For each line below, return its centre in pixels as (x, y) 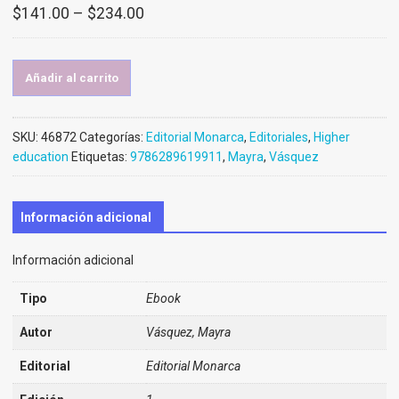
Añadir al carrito (71, 78)
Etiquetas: (100, 157)
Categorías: (112, 137)
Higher (331, 137)
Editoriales (278, 137)
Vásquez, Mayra (188, 332)
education (40, 157)
